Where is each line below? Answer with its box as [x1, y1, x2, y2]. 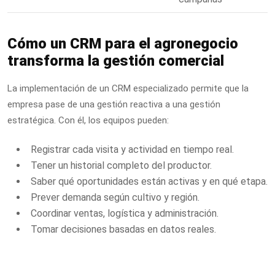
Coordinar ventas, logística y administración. [31, 207, 219, 219]
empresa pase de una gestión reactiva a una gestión [7, 98, 220, 110]
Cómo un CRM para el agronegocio [7, 34, 238, 52]
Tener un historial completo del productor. [31, 159, 212, 171]
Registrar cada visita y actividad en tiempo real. [31, 143, 234, 155]
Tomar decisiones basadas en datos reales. [31, 223, 216, 235]
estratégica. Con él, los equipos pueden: [7, 114, 169, 126]
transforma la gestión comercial [7, 52, 224, 69]
